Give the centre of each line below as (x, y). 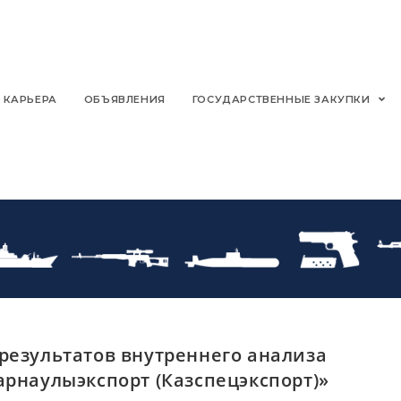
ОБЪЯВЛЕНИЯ (124, 99)
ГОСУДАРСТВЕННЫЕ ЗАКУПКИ (283, 99)
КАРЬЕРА (30, 99)
